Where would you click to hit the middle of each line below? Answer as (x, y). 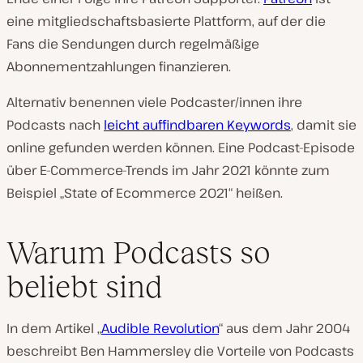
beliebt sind (84, 286)
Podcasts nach (55, 125)
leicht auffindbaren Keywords (197, 125)
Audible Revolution (160, 328)
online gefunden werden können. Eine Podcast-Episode (181, 148)
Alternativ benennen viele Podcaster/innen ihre (154, 102)
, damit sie (324, 125)
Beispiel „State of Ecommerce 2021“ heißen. (145, 193)
